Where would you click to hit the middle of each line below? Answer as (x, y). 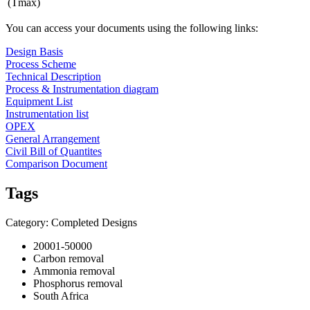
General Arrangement (53, 138)
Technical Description (53, 76)
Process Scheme (41, 64)
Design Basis (34, 51)
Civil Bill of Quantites (54, 151)
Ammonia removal (74, 271)
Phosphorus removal (78, 283)
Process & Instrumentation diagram (82, 89)
